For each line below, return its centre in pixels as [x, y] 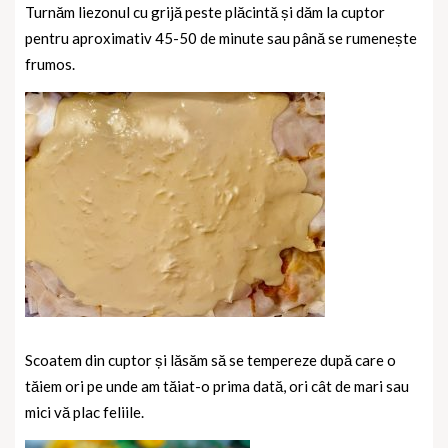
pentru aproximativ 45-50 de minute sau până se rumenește [221, 38]
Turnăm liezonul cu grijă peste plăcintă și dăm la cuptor [205, 12]
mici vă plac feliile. [84, 412]
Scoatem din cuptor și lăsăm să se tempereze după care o [210, 360]
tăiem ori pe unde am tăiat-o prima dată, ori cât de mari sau [217, 386]
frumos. [50, 64]
